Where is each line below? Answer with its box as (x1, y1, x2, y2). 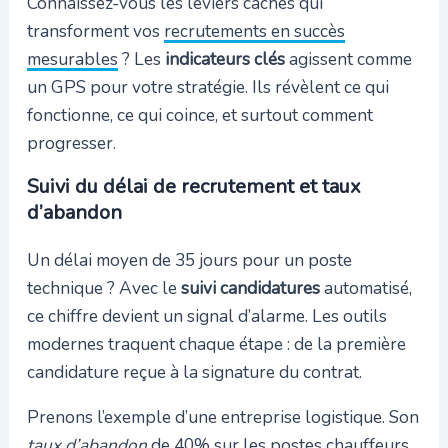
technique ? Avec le (26, 275, 181, 300)
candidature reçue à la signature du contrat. (26, 359, 362, 384)
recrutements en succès (163, 18, 345, 43)
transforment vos (26, 18, 164, 43)
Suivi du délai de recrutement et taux (26, 172, 361, 200)
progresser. (26, 130, 116, 155)
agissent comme (284, 46, 412, 71)
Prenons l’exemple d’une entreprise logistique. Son (26, 405, 419, 430)
